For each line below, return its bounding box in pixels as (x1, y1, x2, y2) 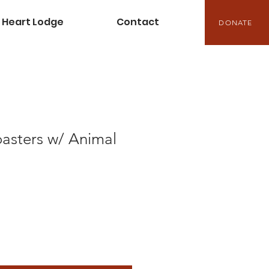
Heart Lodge (2, 15, 64, 29)
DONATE (219, 18, 253, 27)
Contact (116, 15, 159, 29)
